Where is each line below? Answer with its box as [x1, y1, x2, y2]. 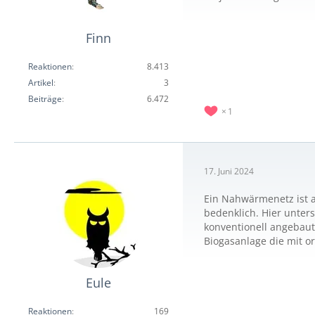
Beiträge [28, 93, 62, 105]
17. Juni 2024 [204, 165, 254, 177]
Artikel [28, 77, 53, 89]
